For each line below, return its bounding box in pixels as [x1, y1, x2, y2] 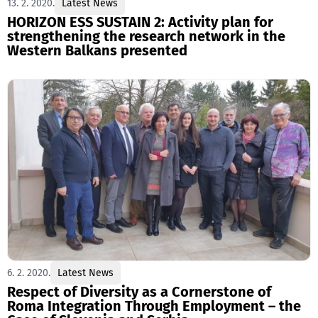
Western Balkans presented [7, 41, 187, 59]
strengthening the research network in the [7, 27, 285, 45]
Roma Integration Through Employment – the [7, 297, 301, 315]
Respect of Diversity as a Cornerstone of [7, 283, 271, 301]
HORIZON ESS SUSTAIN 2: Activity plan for [7, 13, 273, 31]
